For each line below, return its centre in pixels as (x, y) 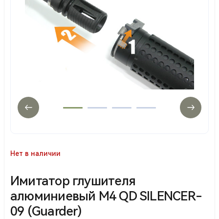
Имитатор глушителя (73, 181)
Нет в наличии (35, 153)
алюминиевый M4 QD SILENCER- (106, 196)
